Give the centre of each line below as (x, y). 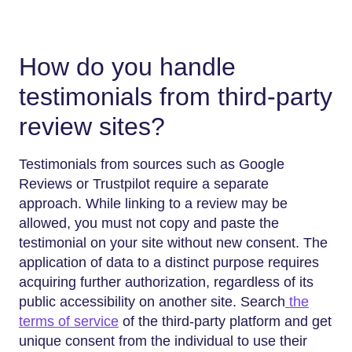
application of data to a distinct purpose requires (169, 262)
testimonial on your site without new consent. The (173, 243)
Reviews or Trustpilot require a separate (144, 184)
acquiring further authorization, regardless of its (166, 282)
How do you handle (127, 66)
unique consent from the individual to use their (163, 341)
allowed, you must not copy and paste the (149, 223)
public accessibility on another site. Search (152, 302)
